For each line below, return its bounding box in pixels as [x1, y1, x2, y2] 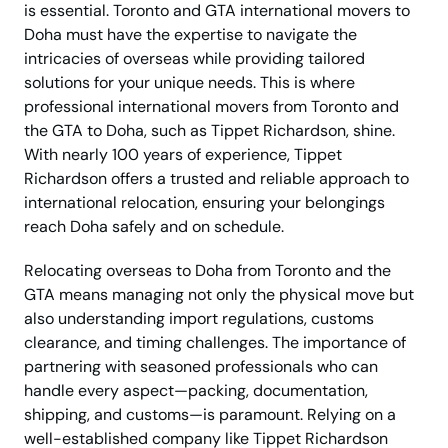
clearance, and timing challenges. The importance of [24, 332, 406, 354]
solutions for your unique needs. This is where [24, 72, 355, 94]
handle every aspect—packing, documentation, [24, 380, 368, 402]
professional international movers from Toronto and [24, 96, 399, 118]
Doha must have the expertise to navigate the [24, 24, 357, 46]
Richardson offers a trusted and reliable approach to [24, 168, 409, 190]
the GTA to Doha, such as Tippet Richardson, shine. [24, 120, 395, 142]
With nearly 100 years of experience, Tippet [24, 144, 342, 166]
